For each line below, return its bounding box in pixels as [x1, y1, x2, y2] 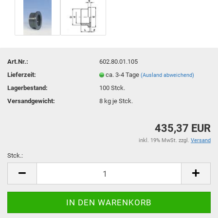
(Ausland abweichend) [141, 72, 195, 78]
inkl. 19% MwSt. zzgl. [139, 137, 191, 144]
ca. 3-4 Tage [106, 71, 141, 78]
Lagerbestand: [7, 84, 48, 91]
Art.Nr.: [7, 57, 28, 65]
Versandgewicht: [7, 97, 55, 105]
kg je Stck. [103, 97, 133, 105]
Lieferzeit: [7, 71, 36, 78]
